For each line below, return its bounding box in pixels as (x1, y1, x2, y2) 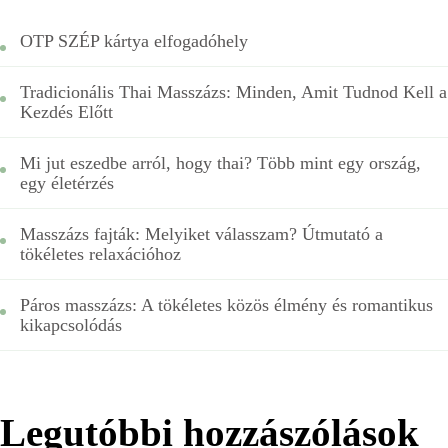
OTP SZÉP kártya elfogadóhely (20, 30, 248, 51)
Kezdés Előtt (20, 101, 113, 122)
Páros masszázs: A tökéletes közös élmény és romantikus (20, 294, 433, 315)
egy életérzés (20, 172, 114, 193)
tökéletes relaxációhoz (20, 243, 181, 264)
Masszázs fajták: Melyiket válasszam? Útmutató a (20, 223, 383, 244)
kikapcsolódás (20, 314, 122, 335)
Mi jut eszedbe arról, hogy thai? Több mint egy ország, (20, 152, 421, 173)
